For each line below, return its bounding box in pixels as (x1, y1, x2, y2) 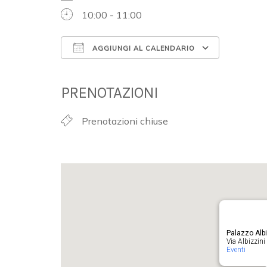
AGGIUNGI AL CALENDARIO (90, 44, 195, 52)
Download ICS (82, 64, 144, 76)
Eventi (226, 246, 245, 254)
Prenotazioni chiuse (82, 115, 168, 127)
